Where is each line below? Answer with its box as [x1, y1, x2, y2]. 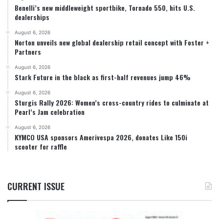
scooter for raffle [15, 141, 67, 152]
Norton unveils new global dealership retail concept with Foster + [15, 37, 209, 47]
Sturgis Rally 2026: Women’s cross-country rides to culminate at [15, 97, 209, 108]
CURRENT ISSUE [7, 179, 65, 193]
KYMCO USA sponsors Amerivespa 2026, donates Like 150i [15, 131, 187, 142]
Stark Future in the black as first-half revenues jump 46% [15, 71, 191, 82]
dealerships [15, 11, 49, 22]
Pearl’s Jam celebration [15, 106, 85, 117]
